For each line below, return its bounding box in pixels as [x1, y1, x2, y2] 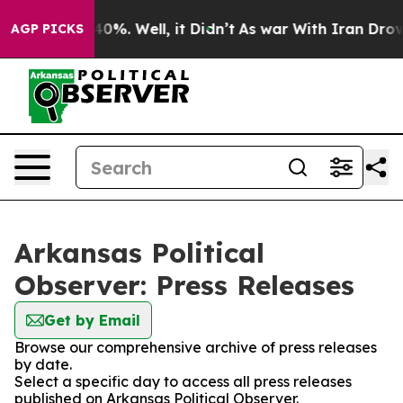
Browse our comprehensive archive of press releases [14, 338, 377, 356]
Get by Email [44, 311, 140, 329]
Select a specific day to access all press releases [14, 372, 352, 390]
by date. [14, 355, 72, 373]
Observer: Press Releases [14, 268, 354, 302]
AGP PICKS [11, 21, 84, 37]
